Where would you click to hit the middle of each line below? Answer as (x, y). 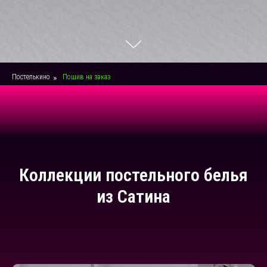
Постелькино (31, 77)
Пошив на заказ (87, 77)
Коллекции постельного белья (133, 175)
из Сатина (133, 196)
